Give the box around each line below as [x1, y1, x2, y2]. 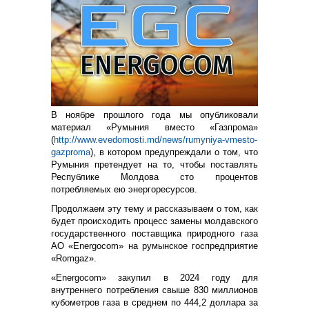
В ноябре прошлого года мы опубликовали [51, 109, 258, 120]
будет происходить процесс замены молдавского [51, 215, 258, 226]
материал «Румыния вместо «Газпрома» [51, 121, 258, 132]
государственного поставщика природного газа [51, 228, 258, 239]
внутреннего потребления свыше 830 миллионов [51, 284, 258, 295]
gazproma [51, 146, 90, 157]
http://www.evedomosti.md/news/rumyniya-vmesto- [54, 134, 257, 145]
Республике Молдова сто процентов [51, 171, 258, 182]
